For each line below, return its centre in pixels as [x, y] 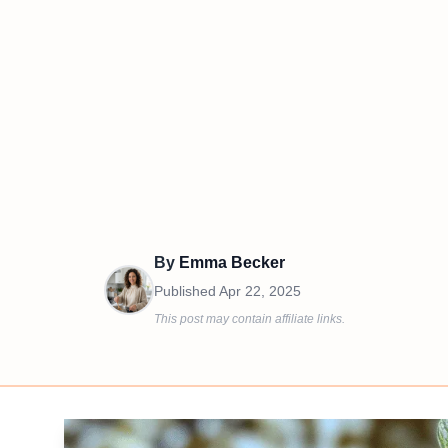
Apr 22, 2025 [260, 291]
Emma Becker [232, 262]
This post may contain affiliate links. [249, 319]
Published [186, 291]
